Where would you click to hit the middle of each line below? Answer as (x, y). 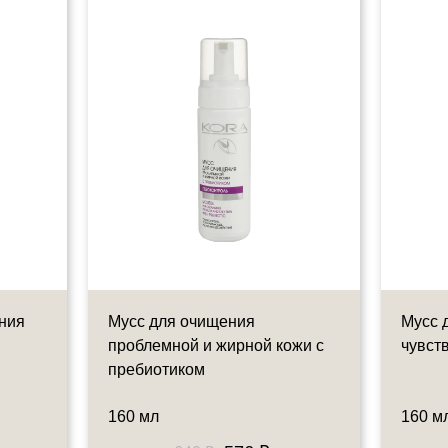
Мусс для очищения (181, 322)
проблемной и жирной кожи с (215, 346)
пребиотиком (156, 370)
